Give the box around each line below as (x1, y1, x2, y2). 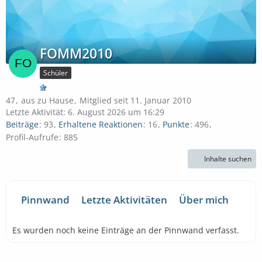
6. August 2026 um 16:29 (68, 106, 164, 118)
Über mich (179, 192, 229, 206)
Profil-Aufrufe (6, 131, 58, 143)
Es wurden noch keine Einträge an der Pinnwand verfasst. (12, 224, 239, 236)
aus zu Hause (21, 95, 74, 106)
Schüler (43, 68, 68, 78)
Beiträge (6, 119, 39, 130)
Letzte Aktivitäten (81, 192, 167, 206)
